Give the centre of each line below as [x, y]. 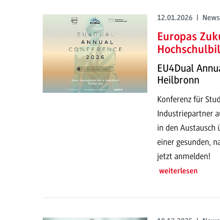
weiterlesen [178, 171]
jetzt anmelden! [184, 156]
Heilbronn [178, 80]
